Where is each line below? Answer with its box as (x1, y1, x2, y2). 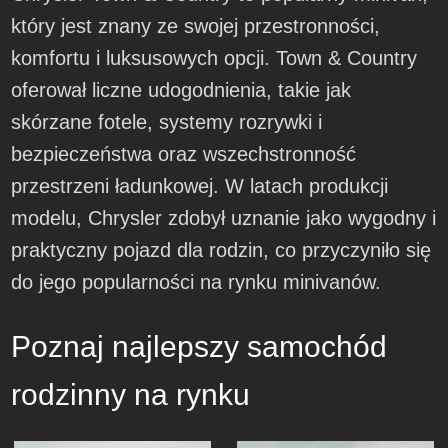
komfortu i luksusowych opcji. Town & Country (11, 47, 418, 70)
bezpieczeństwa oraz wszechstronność (11, 143, 357, 166)
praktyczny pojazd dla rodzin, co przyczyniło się (11, 239, 432, 262)
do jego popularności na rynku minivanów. (11, 271, 382, 294)
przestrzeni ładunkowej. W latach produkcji (11, 175, 389, 198)
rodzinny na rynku (11, 378, 251, 412)
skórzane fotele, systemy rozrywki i (11, 111, 323, 134)
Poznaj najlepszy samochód (11, 330, 388, 364)
